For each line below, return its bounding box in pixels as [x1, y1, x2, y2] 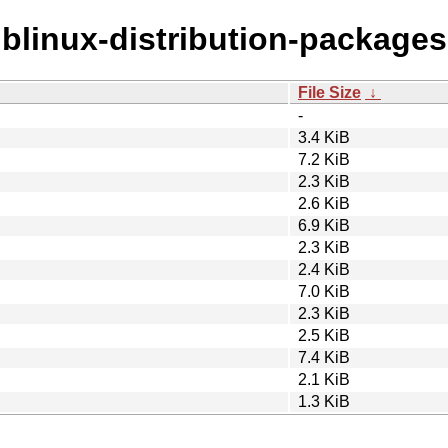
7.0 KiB [298, 282, 350, 300]
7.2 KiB [298, 150, 350, 168]
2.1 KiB [298, 370, 350, 388]
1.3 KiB [298, 392, 350, 410]
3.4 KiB [298, 128, 350, 146]
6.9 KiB [298, 216, 350, 234]
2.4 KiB [298, 260, 350, 278]
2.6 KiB [298, 194, 350, 212]
